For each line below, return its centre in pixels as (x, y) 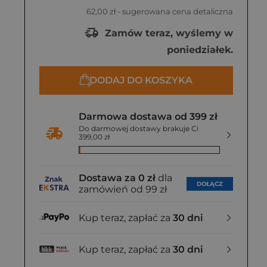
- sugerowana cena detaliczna (174, 11)
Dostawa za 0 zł (117, 178)
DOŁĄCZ (210, 184)
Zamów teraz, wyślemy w (167, 33)
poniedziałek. (200, 50)
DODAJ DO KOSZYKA (141, 80)
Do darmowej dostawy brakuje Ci (139, 128)
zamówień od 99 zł (123, 189)
